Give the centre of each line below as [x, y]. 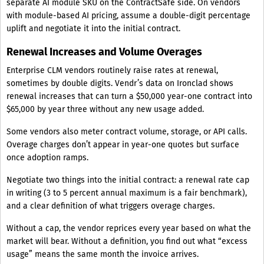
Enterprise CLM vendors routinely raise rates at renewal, [112, 71]
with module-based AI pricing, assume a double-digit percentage [128, 16]
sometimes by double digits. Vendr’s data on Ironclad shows [120, 84]
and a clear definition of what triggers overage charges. [110, 206]
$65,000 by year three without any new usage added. [105, 110]
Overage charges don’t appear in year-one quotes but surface [123, 145]
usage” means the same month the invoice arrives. [103, 255]
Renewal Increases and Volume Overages [104, 52]
